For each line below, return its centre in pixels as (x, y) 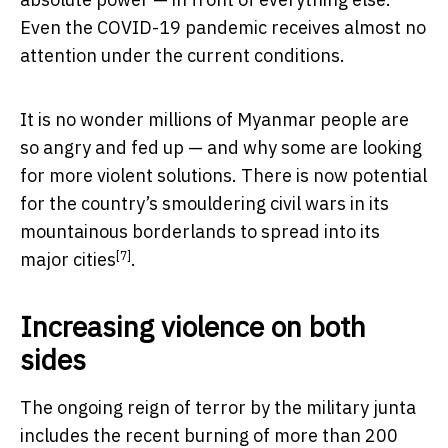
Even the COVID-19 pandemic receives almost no (223, 28)
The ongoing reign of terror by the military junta (218, 408)
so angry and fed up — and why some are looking (221, 148)
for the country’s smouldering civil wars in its (204, 204)
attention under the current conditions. (182, 56)
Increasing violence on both (193, 327)
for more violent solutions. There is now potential (223, 176)
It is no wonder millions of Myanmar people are (214, 120)
